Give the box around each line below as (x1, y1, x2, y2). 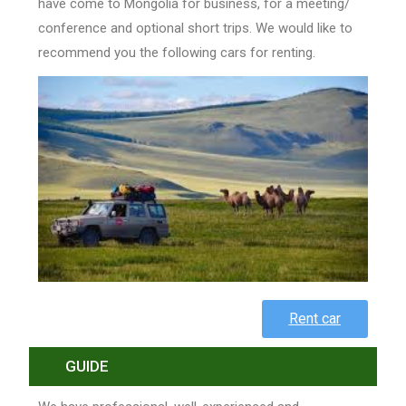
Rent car (288, 309, 341, 327)
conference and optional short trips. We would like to (38, 20, 353, 37)
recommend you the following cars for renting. (38, 44, 316, 62)
